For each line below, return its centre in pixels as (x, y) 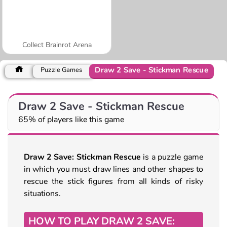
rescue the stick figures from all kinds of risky (113, 181)
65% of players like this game (71, 119)
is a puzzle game (173, 157)
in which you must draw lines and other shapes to (113, 169)
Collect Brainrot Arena (57, 45)
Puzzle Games (61, 70)
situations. (42, 193)
